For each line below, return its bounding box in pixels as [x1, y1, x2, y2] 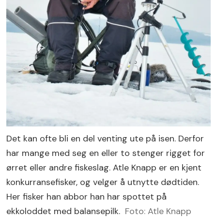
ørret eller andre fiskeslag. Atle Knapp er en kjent [6, 161, 202, 173]
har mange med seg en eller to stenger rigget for [6, 147, 205, 159]
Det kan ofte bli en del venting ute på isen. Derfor [6, 132, 204, 144]
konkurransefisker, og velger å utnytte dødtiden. [6, 176, 200, 188]
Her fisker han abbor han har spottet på [6, 190, 167, 202]
